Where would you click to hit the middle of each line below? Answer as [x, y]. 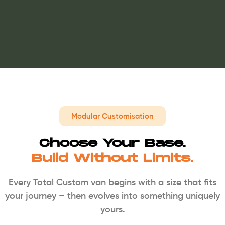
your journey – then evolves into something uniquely [113, 197]
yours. [113, 210]
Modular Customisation [113, 117]
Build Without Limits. [113, 159]
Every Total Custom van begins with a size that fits [113, 183]
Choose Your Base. [113, 144]
